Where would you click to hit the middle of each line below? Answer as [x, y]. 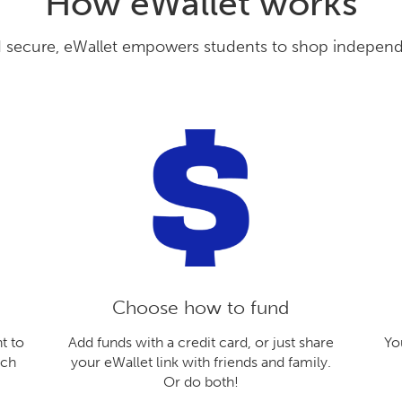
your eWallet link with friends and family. [201, 362]
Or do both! [201, 381]
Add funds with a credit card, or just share [201, 342]
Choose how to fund [201, 307]
